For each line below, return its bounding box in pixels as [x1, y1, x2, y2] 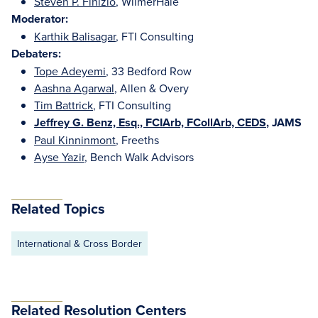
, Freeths [116, 132, 159, 148]
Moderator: [11, 11, 68, 27]
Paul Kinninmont [34, 132, 116, 148]
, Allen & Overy [114, 80, 189, 96]
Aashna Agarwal [34, 80, 114, 96]
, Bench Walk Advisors [84, 149, 199, 165]
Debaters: [11, 45, 61, 62]
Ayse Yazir [34, 149, 84, 165]
